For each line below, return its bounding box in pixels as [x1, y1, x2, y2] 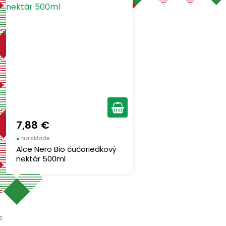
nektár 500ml [16, 153, 66, 164]
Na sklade [21, 134, 50, 142]
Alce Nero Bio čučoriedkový [16, 143, 117, 154]
